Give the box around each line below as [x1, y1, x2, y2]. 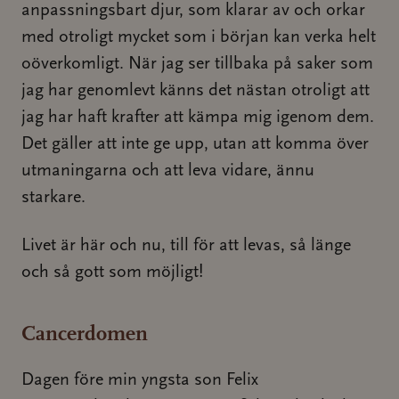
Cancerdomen [21, 321, 148, 346]
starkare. [21, 189, 85, 207]
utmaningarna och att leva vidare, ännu [21, 162, 314, 180]
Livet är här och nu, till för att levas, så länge [21, 237, 351, 255]
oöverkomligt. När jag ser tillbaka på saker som [21, 55, 373, 73]
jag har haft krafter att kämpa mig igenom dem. [21, 109, 374, 126]
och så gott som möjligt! [21, 264, 203, 281]
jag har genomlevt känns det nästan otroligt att [21, 82, 370, 100]
